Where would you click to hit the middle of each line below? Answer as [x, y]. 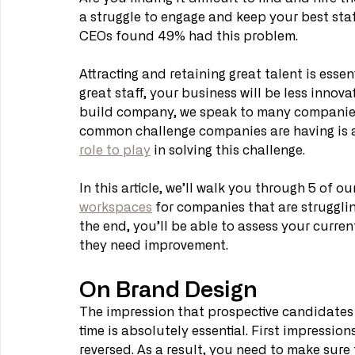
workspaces [116, 208]
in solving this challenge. [229, 151]
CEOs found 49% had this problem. [190, 37]
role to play [115, 151]
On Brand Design [168, 288]
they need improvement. [155, 246]
